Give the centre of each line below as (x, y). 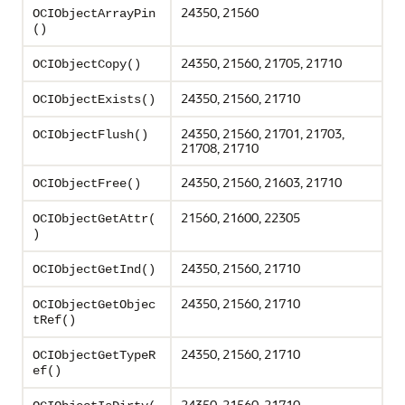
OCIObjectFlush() (90, 135)
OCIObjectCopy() (87, 65)
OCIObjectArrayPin (94, 14)
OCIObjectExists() (94, 100)
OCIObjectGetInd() (94, 270)
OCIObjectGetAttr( (94, 219)
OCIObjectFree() (87, 184)
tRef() (54, 320)
